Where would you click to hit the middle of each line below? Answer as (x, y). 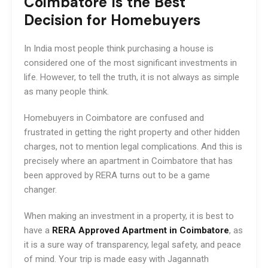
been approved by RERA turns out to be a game (117, 175)
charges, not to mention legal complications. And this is (133, 146)
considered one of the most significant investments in (130, 63)
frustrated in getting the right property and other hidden (132, 132)
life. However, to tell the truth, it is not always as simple (132, 77)
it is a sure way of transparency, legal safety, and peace (133, 244)
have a (38, 230)
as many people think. (68, 91)
